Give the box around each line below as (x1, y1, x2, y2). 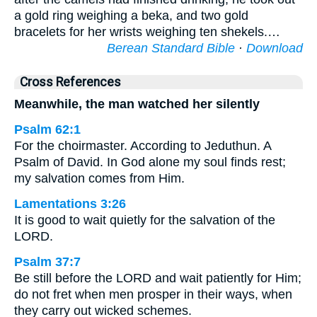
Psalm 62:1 (14, 122, 81, 137)
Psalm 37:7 (14, 255, 81, 269)
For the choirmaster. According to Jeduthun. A (14, 139, 271, 153)
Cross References (20, 75, 121, 89)
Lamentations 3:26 (14, 197, 126, 211)
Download (246, 41, 303, 55)
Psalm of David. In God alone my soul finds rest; (14, 155, 286, 169)
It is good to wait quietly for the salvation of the (14, 213, 275, 227)
